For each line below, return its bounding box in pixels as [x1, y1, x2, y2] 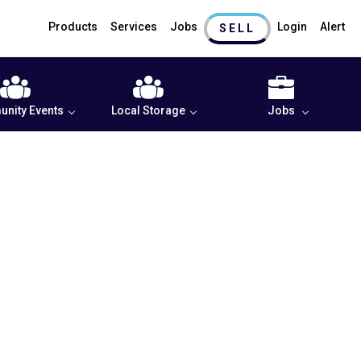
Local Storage [110, 104, 185, 117]
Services [110, 19, 157, 33]
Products [48, 19, 98, 33]
